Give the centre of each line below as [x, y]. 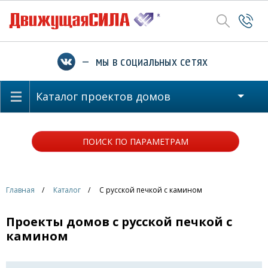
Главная [20, 190]
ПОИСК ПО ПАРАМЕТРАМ [135, 141]
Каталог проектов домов [103, 96]
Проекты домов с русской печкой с [119, 222]
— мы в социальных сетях [141, 61]
